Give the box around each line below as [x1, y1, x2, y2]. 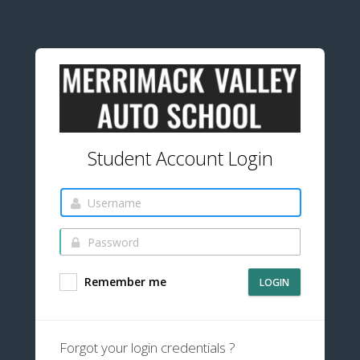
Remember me [81, 274, 166, 290]
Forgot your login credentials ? [59, 338, 235, 358]
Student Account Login [87, 145, 273, 172]
